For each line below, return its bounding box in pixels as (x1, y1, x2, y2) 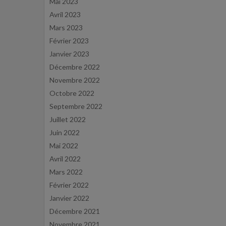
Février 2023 (49, 36, 89, 45)
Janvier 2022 (49, 194, 89, 202)
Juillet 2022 (49, 115, 86, 124)
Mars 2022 (49, 167, 83, 176)
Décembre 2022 (49, 63, 100, 71)
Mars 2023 (49, 23, 83, 32)
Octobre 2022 (49, 89, 94, 97)
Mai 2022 (49, 141, 78, 150)
